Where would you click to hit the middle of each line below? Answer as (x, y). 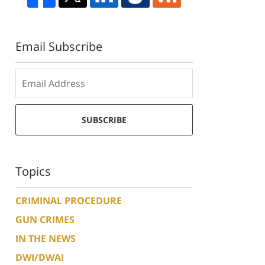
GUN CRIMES (45, 219)
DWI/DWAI (40, 257)
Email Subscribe (59, 46)
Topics (33, 171)
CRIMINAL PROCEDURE (69, 200)
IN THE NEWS (46, 238)
